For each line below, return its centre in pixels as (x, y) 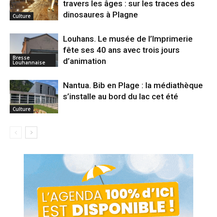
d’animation (85, 61)
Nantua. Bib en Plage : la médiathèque (133, 85)
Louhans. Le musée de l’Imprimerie (128, 39)
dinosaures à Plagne (101, 15)
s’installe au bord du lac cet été (121, 97)
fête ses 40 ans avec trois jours (121, 50)
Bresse (21, 57)
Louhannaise (29, 62)
